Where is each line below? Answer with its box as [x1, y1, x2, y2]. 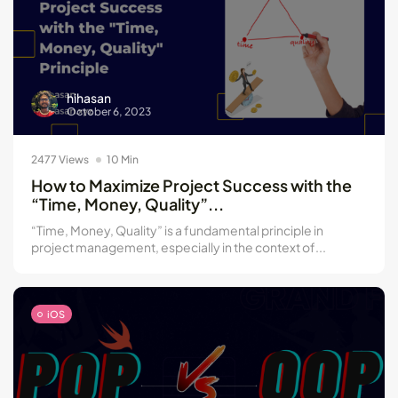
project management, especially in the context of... [31, 239, 326, 256]
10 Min [107, 153, 139, 167]
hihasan [67, 89, 111, 106]
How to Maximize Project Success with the [31, 175, 352, 196]
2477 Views [31, 153, 89, 167]
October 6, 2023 [67, 104, 151, 118]
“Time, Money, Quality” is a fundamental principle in [31, 222, 323, 239]
